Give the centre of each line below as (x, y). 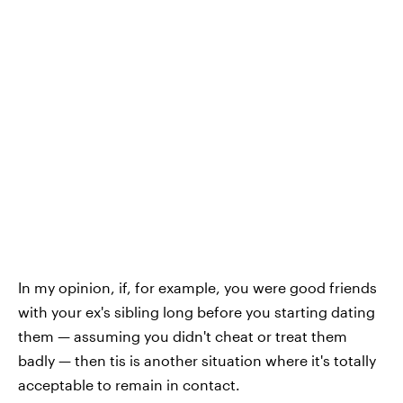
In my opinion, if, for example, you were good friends (197, 287)
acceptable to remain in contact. (129, 384)
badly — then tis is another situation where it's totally (197, 360)
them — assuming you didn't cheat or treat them (183, 336)
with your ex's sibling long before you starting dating (197, 311)
